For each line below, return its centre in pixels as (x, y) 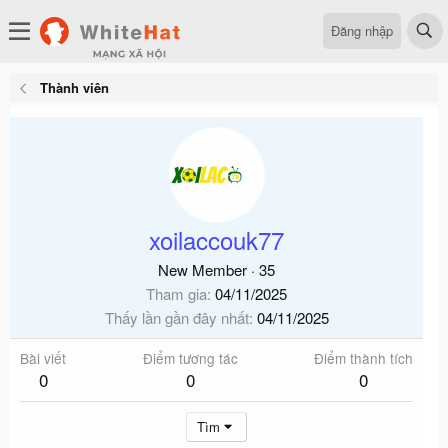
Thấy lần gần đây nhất (176, 317)
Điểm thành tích (363, 358)
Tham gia (176, 293)
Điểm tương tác (190, 358)
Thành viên (74, 87)
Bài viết (43, 358)
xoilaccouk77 (216, 239)
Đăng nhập (362, 30)
